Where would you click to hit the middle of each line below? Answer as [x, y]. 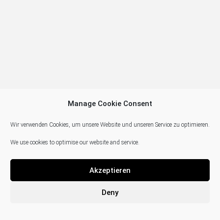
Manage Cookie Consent [110, 104]
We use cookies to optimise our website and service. [75, 142]
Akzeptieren [110, 170]
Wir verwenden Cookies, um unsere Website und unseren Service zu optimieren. [110, 125]
